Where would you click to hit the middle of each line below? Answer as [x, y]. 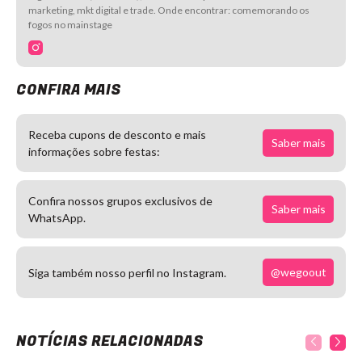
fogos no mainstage [70, 25]
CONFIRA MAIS [69, 90]
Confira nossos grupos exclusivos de [120, 201]
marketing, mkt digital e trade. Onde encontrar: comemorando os [169, 10]
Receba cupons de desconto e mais [117, 135]
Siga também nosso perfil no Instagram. [127, 272]
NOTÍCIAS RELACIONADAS [110, 341]
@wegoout [298, 272]
